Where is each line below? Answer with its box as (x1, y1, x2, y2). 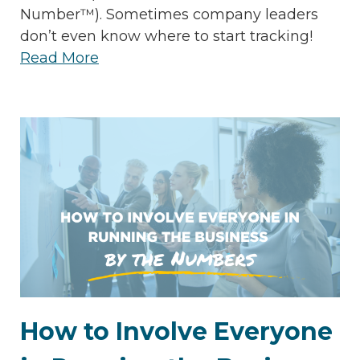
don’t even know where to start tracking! (20, 27, 313, 45)
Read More (20, 48, 99, 67)
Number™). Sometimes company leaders (20, 5, 318, 23)
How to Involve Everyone (20, 316, 333, 346)
